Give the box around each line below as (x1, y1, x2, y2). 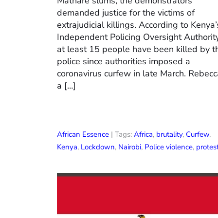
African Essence (57, 129, 109, 140)
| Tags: (109, 129, 134, 140)
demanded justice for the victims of (57, 7, 195, 19)
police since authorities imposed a (57, 55, 190, 68)
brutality (156, 129, 182, 140)
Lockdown (81, 142, 115, 152)
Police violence (145, 142, 193, 152)
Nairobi (118, 142, 141, 152)
